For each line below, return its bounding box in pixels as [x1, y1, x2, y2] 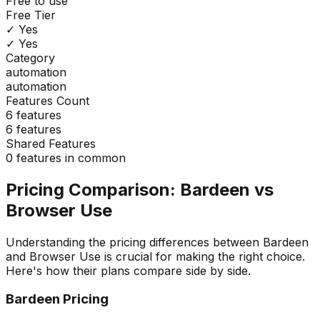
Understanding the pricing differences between [6, 234, 263, 249]
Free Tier [6, 7, 56, 22]
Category [6, 50, 55, 65]
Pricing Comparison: [6, 179, 180, 200]
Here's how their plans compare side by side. [6, 263, 251, 278]
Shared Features [6, 136, 96, 151]
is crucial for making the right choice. [101, 249, 305, 264]
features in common [13, 150, 126, 165]
